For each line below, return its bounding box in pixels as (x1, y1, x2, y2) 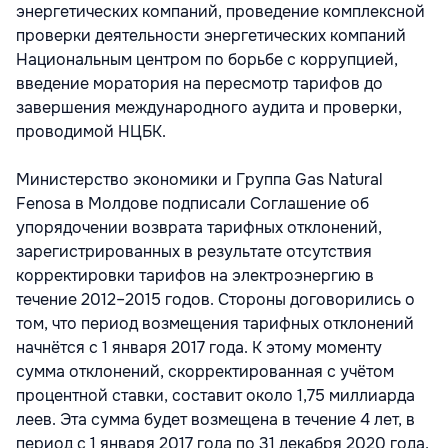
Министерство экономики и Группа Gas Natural (16, 168, 383, 190)
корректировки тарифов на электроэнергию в (16, 264, 374, 286)
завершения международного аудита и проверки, (16, 96, 402, 118)
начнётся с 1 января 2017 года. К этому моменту (16, 336, 382, 358)
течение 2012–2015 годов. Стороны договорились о (16, 288, 415, 310)
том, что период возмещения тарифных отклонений (16, 312, 414, 334)
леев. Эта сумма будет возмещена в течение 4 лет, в (16, 408, 415, 430)
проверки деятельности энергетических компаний (16, 24, 406, 46)
